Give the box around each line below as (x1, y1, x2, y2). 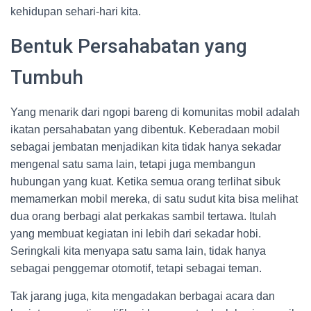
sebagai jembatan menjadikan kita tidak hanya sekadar (10, 141, 281, 153)
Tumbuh (10, 66, 83, 89)
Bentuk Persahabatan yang (10, 35, 247, 58)
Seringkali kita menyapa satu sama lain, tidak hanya (10, 245, 266, 257)
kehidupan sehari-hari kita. (10, 6, 141, 17)
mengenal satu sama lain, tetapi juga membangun (10, 158, 255, 170)
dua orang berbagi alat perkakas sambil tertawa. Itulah (10, 210, 276, 222)
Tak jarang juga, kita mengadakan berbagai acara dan (10, 290, 275, 302)
